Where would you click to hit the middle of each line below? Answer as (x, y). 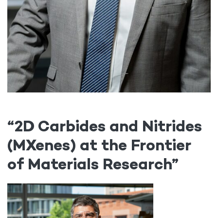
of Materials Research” (95, 164)
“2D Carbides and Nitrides (105, 126)
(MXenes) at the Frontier (99, 145)
